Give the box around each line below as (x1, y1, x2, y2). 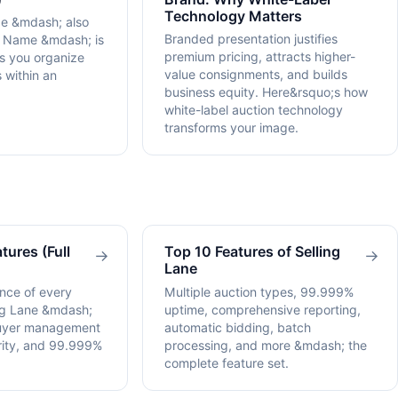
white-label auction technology (164, 102, 343, 118)
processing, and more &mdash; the (164, 337, 367, 353)
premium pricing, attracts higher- (164, 49, 355, 65)
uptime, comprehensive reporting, (164, 301, 361, 317)
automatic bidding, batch (164, 319, 311, 335)
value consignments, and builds (164, 67, 347, 83)
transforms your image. (164, 120, 298, 136)
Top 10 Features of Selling (164, 243, 340, 261)
